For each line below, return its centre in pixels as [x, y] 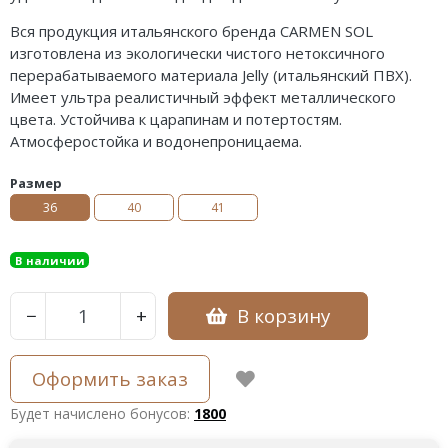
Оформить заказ [110, 378]
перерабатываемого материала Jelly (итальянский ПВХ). [211, 75]
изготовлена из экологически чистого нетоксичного [197, 53]
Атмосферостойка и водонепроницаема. [156, 141]
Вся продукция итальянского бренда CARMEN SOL [191, 31]
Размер [36, 182]
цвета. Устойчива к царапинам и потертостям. [176, 119]
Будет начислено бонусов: [102, 413]
